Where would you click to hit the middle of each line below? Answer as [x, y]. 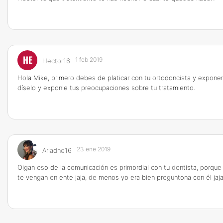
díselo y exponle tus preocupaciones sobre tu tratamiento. [106, 88]
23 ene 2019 [94, 149]
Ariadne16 [57, 150]
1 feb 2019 [89, 59]
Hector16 [56, 61]
